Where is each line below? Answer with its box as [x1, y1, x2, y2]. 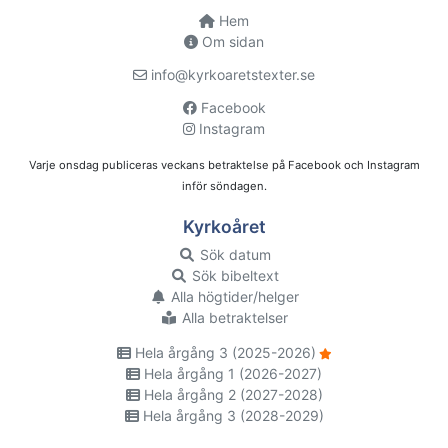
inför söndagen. [181, 179, 267, 194]
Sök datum [195, 246, 271, 264]
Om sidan [198, 33, 264, 51]
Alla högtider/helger [167, 288, 299, 306]
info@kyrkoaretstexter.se [147, 66, 315, 84]
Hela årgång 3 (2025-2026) [130, 344, 316, 362]
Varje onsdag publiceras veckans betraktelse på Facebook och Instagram [28, 158, 420, 173]
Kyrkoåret [182, 216, 266, 238]
